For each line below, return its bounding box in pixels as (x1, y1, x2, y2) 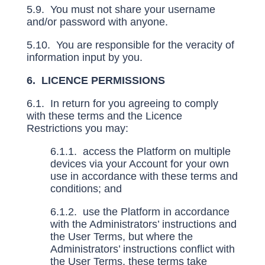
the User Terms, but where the (50, 231, 193, 243)
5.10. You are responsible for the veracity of (26, 39, 234, 51)
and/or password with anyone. (26, 16, 168, 28)
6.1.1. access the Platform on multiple (50, 146, 231, 157)
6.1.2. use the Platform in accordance (50, 206, 230, 218)
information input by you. (26, 51, 143, 63)
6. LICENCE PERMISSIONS (26, 75, 168, 86)
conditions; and (50, 183, 125, 195)
